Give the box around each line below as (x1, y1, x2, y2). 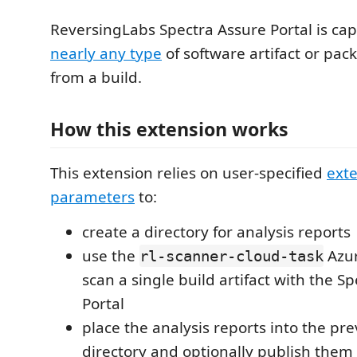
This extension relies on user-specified (50, 163, 327, 183)
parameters (50, 186, 135, 207)
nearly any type (50, 42, 162, 64)
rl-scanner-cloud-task (139, 247, 324, 265)
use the (82, 245, 139, 266)
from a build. (50, 66, 142, 88)
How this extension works (50, 116, 288, 142)
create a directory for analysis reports (82, 222, 351, 242)
